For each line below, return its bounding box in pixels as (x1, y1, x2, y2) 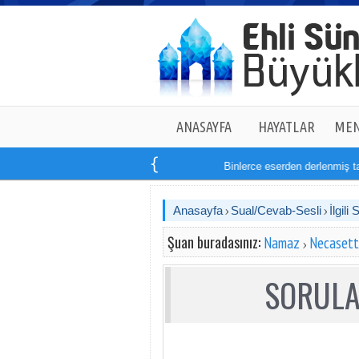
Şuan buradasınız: (167, 232, 264, 252)
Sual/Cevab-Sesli (231, 204, 321, 217)
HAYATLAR (257, 119, 315, 135)
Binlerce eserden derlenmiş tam (203, 160, 353, 172)
